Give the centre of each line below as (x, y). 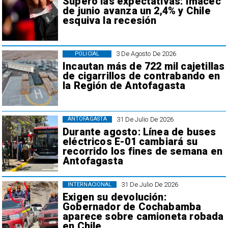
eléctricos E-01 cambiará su (130, 141)
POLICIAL (87, 53)
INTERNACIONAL (90, 184)
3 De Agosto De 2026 (146, 54)
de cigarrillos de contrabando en (141, 76)
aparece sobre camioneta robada (143, 217)
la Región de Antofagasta (124, 86)
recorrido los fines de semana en (142, 151)
